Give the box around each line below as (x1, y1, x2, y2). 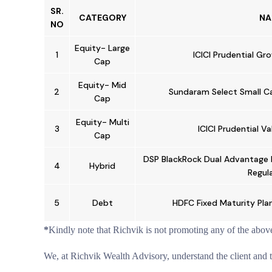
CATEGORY (78, 12, 126, 23)
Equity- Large (75, 42, 130, 53)
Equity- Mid (78, 80, 126, 90)
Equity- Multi (75, 117, 129, 127)
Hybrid (89, 160, 115, 171)
